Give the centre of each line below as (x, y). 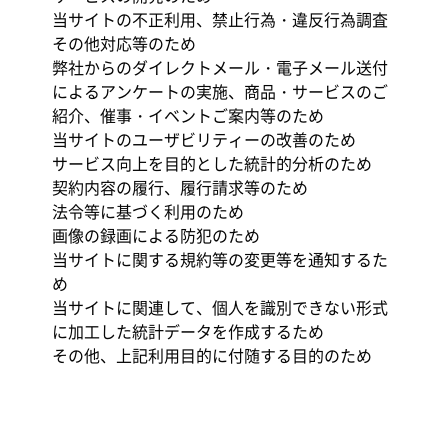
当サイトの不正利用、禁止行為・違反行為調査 (219, 19)
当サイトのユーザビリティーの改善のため (203, 139)
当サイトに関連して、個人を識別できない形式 (219, 307)
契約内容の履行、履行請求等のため (179, 187)
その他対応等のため (123, 43)
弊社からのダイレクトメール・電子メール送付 (219, 67)
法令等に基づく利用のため (147, 211)
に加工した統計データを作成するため (187, 331)
